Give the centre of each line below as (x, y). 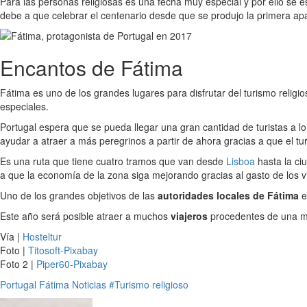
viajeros (189, 216)
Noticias (89, 284)
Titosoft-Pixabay (63, 250)
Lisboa (241, 161)
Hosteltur (42, 236)
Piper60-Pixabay (72, 264)
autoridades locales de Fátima (228, 195)
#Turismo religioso (149, 284)
